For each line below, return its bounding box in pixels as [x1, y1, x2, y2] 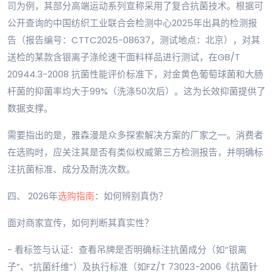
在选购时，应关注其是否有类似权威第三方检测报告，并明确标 [7, 146, 263, 159]
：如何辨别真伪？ [94, 190, 168, 203]
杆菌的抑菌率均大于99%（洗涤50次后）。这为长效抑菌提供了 [7, 85, 266, 98]
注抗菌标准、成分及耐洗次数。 [7, 163, 135, 176]
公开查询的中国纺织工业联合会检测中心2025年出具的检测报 [7, 16, 257, 30]
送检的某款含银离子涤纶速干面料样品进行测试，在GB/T [7, 51, 240, 64]
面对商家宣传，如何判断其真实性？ [7, 216, 154, 230]
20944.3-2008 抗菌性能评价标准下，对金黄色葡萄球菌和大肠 [7, 68, 263, 81]
